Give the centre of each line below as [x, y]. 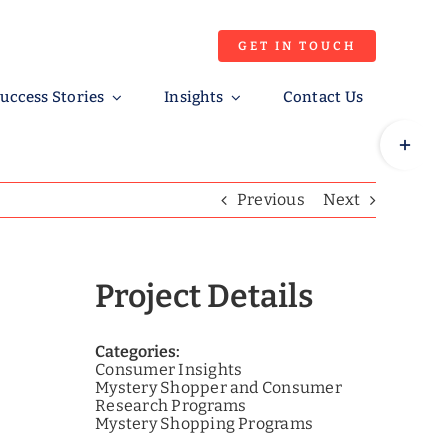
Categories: [138, 351]
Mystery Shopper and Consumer [218, 387]
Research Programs [171, 405]
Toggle [404, 132]
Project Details [204, 296]
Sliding [406, 160]
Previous [270, 199]
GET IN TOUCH [297, 46]
